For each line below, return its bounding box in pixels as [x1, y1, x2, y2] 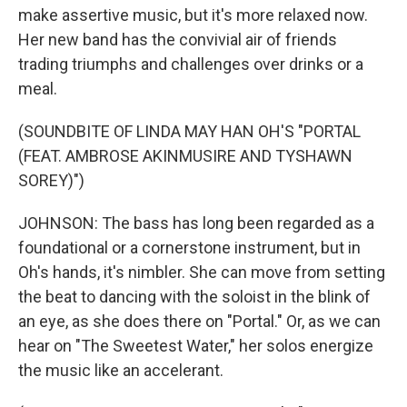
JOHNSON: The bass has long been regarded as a [18, 213, 374, 233]
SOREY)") [18, 171, 84, 190]
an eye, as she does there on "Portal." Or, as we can [18, 312, 381, 331]
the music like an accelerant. [18, 361, 223, 380]
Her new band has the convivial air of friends [18, 30, 337, 49]
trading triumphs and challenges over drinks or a [18, 55, 363, 74]
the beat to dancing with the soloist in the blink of [18, 287, 371, 306]
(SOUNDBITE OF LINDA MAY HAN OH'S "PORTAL [18, 122, 361, 141]
